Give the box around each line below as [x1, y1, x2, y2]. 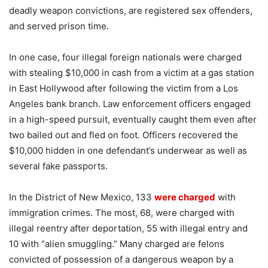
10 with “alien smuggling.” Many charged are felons [9, 237, 224, 249]
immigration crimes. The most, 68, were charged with [9, 206, 234, 218]
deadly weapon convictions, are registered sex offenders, [9, 4, 252, 16]
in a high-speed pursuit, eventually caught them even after [9, 113, 257, 125]
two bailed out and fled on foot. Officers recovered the [9, 129, 238, 141]
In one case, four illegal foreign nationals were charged [9, 51, 242, 63]
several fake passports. [9, 160, 108, 172]
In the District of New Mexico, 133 [9, 191, 154, 203]
